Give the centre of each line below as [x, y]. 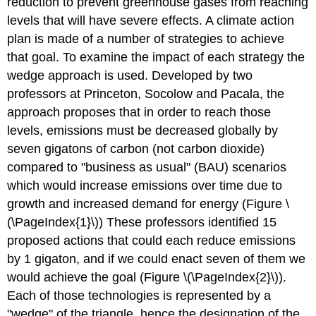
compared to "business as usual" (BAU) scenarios [147, 167]
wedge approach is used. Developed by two [130, 75]
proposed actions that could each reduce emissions [152, 240]
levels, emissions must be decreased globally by [143, 130]
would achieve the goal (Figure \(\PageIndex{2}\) [143, 277]
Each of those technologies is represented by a [139, 295]
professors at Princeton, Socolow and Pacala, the [146, 93]
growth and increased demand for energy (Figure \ [148, 203]
